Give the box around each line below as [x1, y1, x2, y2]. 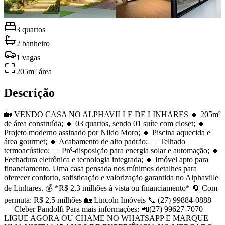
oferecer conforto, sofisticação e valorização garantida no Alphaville [4, 173, 218, 182]
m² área [28, 67, 52, 76]
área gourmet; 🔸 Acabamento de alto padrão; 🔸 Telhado [4, 137, 185, 146]
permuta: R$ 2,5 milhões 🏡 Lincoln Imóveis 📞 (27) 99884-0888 [4, 195, 211, 204]
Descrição [4, 86, 55, 99]
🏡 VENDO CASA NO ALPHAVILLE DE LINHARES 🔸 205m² [4, 109, 221, 119]
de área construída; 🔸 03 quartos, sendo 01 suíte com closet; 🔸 [4, 119, 205, 128]
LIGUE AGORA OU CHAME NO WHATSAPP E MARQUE [4, 213, 208, 222]
